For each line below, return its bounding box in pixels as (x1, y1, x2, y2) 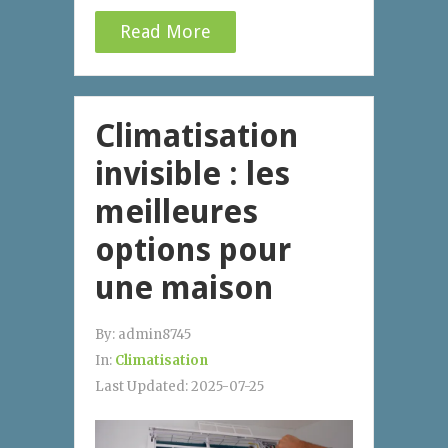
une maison (95, 268, 273, 307)
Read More (120, 20, 211, 42)
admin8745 (118, 325, 191, 343)
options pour (95, 230, 291, 269)
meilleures (95, 192, 258, 231)
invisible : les (95, 154, 290, 193)
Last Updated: (95, 377, 191, 395)
